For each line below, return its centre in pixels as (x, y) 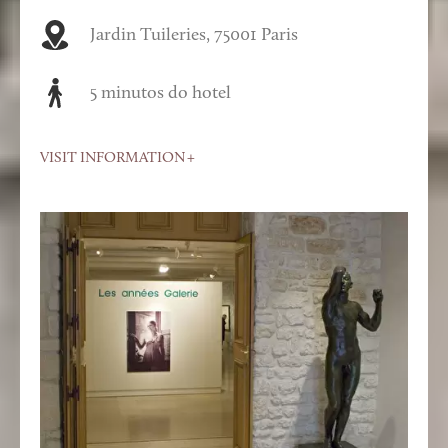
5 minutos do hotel (160, 93)
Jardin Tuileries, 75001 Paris (194, 35)
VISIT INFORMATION (112, 158)
